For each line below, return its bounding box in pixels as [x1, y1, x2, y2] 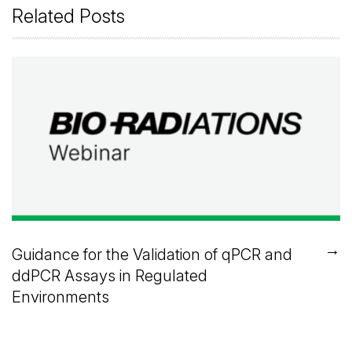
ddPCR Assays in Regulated [12, 266, 207, 286]
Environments [12, 287, 109, 307]
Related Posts [12, 4, 125, 27]
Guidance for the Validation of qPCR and [12, 244, 292, 265]
